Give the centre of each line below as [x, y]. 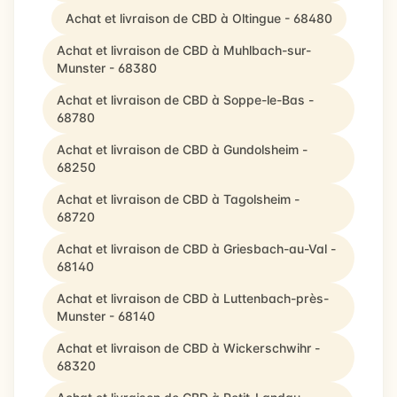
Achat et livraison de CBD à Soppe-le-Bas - [185, 100]
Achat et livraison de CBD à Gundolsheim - [182, 149]
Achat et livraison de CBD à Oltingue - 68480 [198, 18]
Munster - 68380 [107, 68]
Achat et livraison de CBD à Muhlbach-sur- [184, 50]
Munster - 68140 [106, 316]
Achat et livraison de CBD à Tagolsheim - [178, 199]
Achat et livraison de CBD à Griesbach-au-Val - [196, 249]
